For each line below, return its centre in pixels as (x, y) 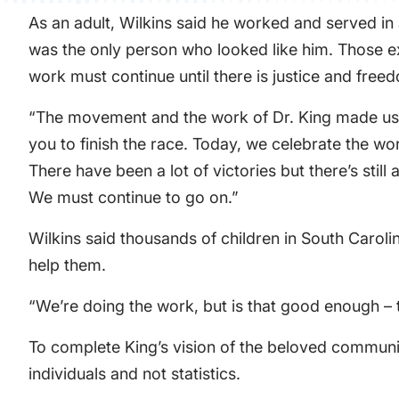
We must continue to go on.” (134, 197)
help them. (67, 265)
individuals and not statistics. (134, 374)
